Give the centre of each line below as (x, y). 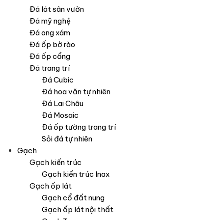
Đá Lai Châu (63, 103)
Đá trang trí (50, 68)
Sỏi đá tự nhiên (67, 138)
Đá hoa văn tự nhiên (76, 91)
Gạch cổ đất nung (73, 197)
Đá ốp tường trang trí (79, 127)
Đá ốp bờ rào (52, 44)
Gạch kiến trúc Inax (76, 174)
